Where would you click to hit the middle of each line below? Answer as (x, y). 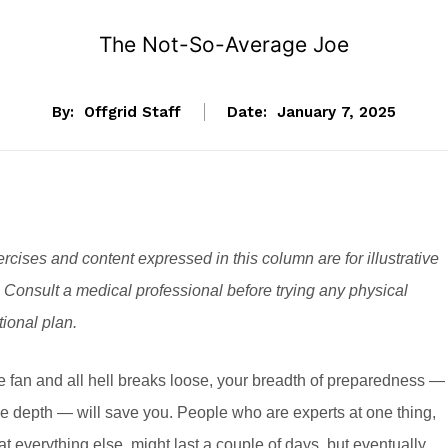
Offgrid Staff (132, 112)
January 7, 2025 (336, 112)
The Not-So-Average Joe (224, 44)
